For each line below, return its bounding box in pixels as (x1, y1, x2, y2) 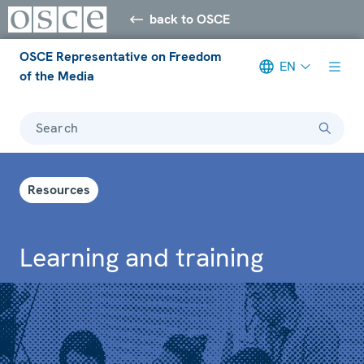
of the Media (19, 67, 94, 84)
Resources (28, 180, 90, 198)
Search (36, 119, 78, 136)
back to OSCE (149, 10, 231, 28)
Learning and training (19, 240, 263, 275)
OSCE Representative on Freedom (19, 47, 221, 65)
